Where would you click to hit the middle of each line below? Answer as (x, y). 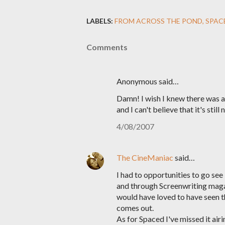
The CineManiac (145, 157)
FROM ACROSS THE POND (158, 21)
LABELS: (100, 21)
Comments (107, 47)
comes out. (135, 208)
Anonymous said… (148, 81)
